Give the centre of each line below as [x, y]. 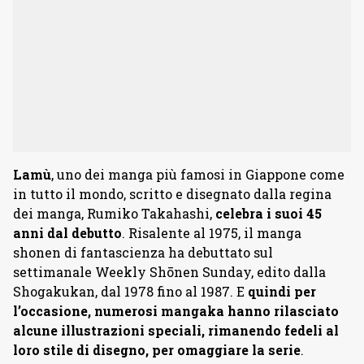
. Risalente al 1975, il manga [212, 233]
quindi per [282, 292]
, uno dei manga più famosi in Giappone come [198, 175]
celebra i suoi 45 [269, 214]
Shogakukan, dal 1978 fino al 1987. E [130, 292]
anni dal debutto [67, 233]
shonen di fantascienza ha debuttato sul [143, 253]
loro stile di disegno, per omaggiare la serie [157, 350]
